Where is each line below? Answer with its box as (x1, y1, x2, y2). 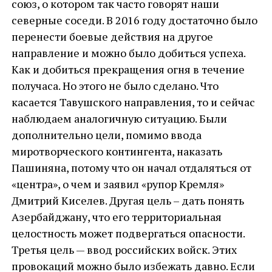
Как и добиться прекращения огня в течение (11, 62, 245, 76)
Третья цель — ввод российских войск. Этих (11, 242, 237, 257)
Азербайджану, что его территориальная (11, 209, 222, 224)
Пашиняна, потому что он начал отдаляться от (11, 160, 251, 175)
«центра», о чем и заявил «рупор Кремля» (11, 177, 224, 191)
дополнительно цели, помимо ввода (11, 127, 202, 142)
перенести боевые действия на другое (11, 29, 213, 44)
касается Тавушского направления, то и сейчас (11, 95, 255, 109)
